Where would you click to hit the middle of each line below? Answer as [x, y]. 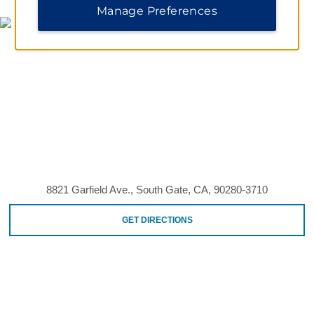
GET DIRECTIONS [157, 220]
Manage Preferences [157, 11]
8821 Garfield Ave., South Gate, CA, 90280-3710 [157, 189]
